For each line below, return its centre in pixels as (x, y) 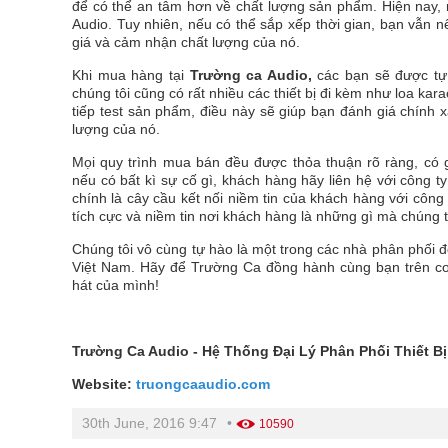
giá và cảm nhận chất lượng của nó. (186, 42)
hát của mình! (115, 285)
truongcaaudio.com (203, 384)
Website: (104, 384)
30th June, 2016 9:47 (149, 423)
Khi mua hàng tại (131, 75)
